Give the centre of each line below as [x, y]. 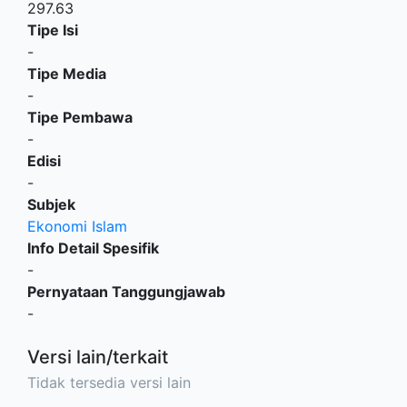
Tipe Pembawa [80, 118]
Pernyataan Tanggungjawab [126, 292]
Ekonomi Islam [77, 227]
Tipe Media [67, 74]
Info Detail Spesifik [93, 248]
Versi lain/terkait [98, 357]
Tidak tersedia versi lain [109, 383]
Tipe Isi [53, 30]
